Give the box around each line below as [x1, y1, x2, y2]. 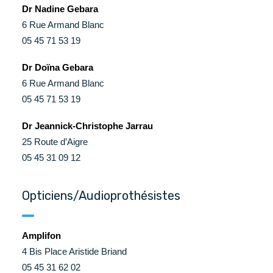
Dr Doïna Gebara [22, 62, 93, 73]
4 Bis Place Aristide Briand [22, 246, 127, 257]
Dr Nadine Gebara [22, 4, 98, 14]
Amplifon [22, 230, 61, 241]
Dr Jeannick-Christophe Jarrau [22, 121, 153, 131]
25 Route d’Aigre [22, 136, 88, 147]
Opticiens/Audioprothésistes [22, 188, 180, 203]
